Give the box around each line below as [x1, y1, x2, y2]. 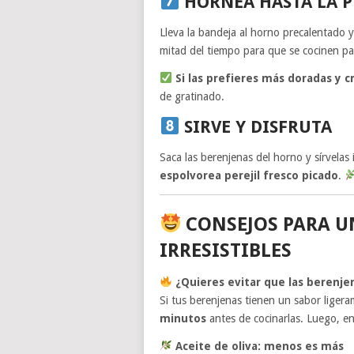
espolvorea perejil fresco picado [160, 168, 338, 182]
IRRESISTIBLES [160, 239, 292, 262]
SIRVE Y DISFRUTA [179, 116, 333, 137]
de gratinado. [160, 89, 224, 103]
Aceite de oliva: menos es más [175, 339, 344, 352]
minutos [160, 311, 206, 325]
